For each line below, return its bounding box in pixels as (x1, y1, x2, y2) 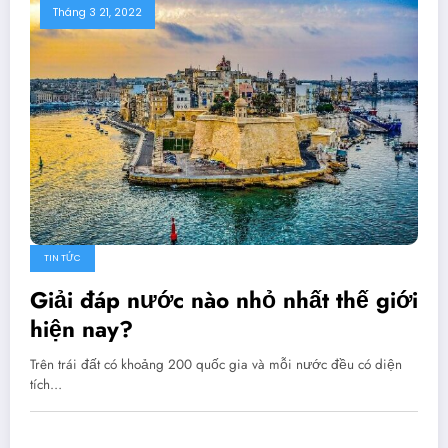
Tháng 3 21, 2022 (53, 4, 142, 20)
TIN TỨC (44, 252, 81, 265)
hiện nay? (30, 313, 133, 346)
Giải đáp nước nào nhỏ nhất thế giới (30, 284, 418, 317)
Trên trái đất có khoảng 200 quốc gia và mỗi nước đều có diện (30, 355, 402, 375)
